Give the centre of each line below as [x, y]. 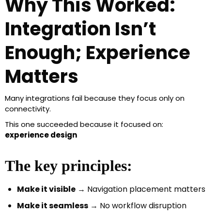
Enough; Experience [98, 53]
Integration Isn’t [80, 29]
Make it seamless [53, 206]
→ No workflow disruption [137, 206]
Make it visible [46, 189]
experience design [41, 135]
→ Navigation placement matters [140, 189]
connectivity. [28, 109]
